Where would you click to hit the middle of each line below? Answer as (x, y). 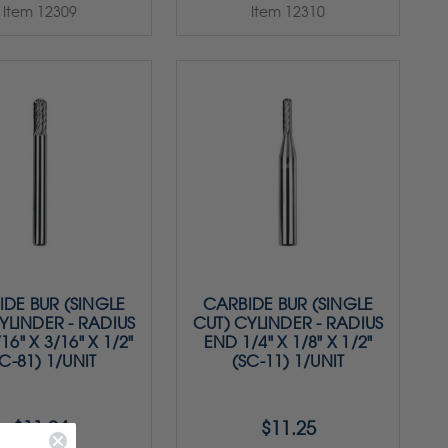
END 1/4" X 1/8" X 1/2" (288, 342)
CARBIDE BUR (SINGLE (288, 304)
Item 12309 (40, 11)
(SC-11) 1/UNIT (288, 361)
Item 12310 (288, 11)
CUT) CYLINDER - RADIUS (288, 323)
